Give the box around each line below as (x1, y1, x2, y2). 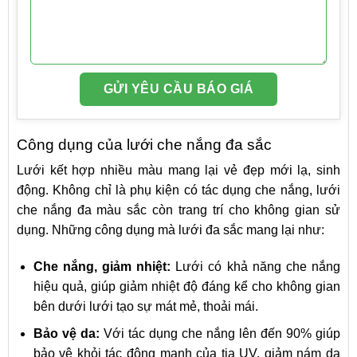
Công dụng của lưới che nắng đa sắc (17, 135, 272, 153)
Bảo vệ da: (33, 327, 100, 341)
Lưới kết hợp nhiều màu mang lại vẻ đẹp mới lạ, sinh (17, 163, 340, 177)
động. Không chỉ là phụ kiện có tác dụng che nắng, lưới (17, 182, 340, 197)
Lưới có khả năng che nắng (171, 259, 341, 273)
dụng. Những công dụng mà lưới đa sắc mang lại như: (17, 222, 324, 237)
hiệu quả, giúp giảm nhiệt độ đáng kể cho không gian (33, 279, 340, 293)
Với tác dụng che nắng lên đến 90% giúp (99, 327, 341, 341)
